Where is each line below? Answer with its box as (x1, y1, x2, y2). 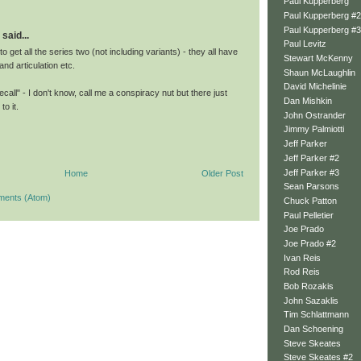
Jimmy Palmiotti (284, 124, 344, 135)
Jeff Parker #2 (284, 152, 339, 163)
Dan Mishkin (284, 96, 332, 106)
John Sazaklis (284, 295, 338, 305)
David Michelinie (284, 81, 346, 92)
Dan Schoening (284, 324, 343, 334)
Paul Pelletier (284, 210, 334, 220)
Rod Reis (284, 267, 320, 277)
